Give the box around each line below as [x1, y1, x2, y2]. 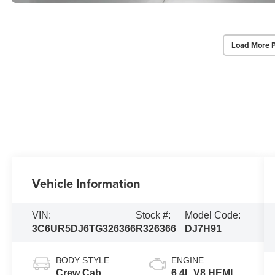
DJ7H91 [184, 223, 222, 234]
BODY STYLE [56, 255, 110, 265]
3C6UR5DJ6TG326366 [32, 223, 136, 234]
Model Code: [184, 210, 241, 221]
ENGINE [171, 255, 204, 265]
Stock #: [136, 210, 171, 221]
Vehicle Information [32, 174, 141, 193]
